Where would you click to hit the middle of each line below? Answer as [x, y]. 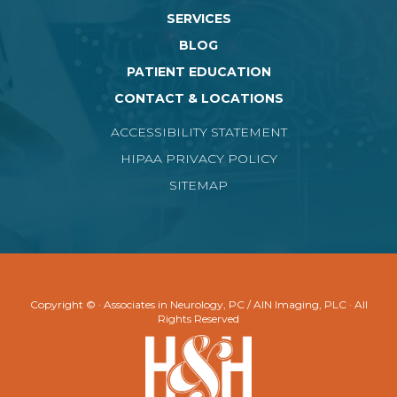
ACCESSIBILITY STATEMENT [198, 132]
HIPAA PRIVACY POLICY [198, 159]
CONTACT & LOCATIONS [198, 99]
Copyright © [64, 305]
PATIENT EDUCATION [198, 72]
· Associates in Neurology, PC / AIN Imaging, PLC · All [233, 305]
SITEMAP [198, 186]
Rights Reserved [198, 319]
